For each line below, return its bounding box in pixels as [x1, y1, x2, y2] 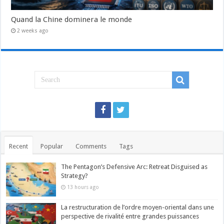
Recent [9, 142, 28, 150]
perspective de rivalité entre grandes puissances [61, 212, 199, 220]
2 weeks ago [17, 27, 49, 34]
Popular [40, 142, 63, 150]
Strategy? [61, 172, 88, 180]
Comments [75, 142, 107, 150]
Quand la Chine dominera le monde [11, 15, 132, 24]
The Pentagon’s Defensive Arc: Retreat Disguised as [61, 163, 208, 171]
